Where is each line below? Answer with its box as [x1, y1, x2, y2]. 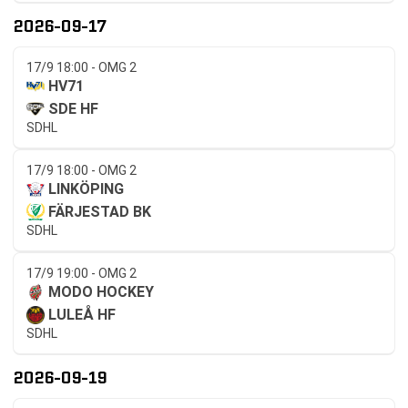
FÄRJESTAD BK [48, 203, 151, 220]
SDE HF [48, 100, 98, 117]
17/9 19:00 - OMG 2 [26, 266, 137, 280]
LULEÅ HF [48, 306, 116, 323]
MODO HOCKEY [48, 283, 154, 301]
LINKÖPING [48, 180, 124, 198]
